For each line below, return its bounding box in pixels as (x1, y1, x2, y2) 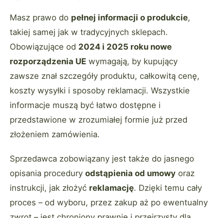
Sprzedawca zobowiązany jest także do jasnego (10, 154, 194, 164)
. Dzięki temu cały (134, 183, 202, 193)
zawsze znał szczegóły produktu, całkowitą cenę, (10, 71, 200, 81)
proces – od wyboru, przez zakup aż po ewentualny (10, 198, 208, 208)
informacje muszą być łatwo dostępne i (10, 100, 161, 110)
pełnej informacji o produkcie (71, 13, 188, 23)
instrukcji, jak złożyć (10, 183, 89, 193)
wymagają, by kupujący (86, 56, 178, 67)
